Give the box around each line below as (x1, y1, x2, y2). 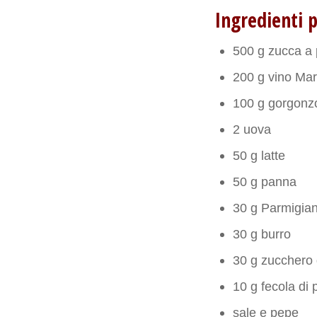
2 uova (233, 121, 272, 137)
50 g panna (233, 173, 297, 189)
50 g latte (233, 147, 286, 163)
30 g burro (233, 226, 292, 241)
